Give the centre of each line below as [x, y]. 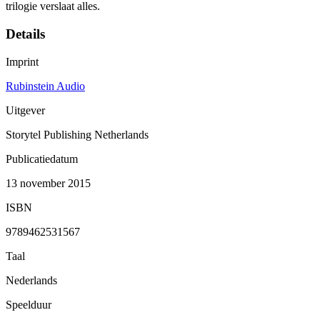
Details [25, 34]
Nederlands [31, 280]
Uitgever [25, 110]
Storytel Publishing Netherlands [77, 134]
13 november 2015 [48, 183]
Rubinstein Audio [45, 86]
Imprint [22, 61]
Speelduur [29, 304]
